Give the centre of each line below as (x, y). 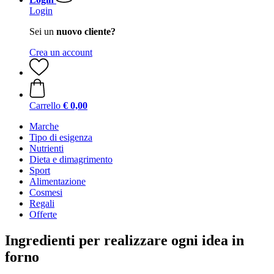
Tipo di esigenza (61, 137)
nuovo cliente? (86, 31)
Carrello (45, 106)
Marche (44, 126)
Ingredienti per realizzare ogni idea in (124, 240)
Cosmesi (46, 192)
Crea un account (61, 52)
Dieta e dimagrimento (71, 159)
